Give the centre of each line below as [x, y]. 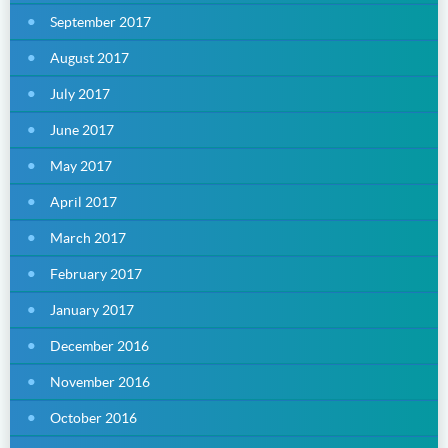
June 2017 [82, 129]
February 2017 [96, 273]
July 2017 [80, 93]
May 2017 [81, 165]
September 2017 [100, 21]
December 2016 [99, 345]
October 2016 [93, 417]
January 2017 [92, 309]
